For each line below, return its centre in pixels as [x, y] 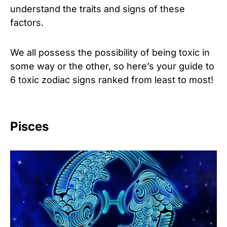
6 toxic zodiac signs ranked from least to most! [112, 80]
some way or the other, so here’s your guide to [112, 66]
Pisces [29, 126]
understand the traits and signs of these [98, 9]
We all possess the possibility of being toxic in [110, 52]
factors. [27, 22]
